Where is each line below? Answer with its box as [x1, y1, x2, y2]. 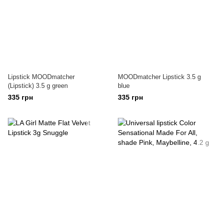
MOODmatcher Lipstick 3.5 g [118, 73, 201, 81]
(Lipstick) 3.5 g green [8, 82, 68, 89]
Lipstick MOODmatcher [8, 73, 75, 81]
